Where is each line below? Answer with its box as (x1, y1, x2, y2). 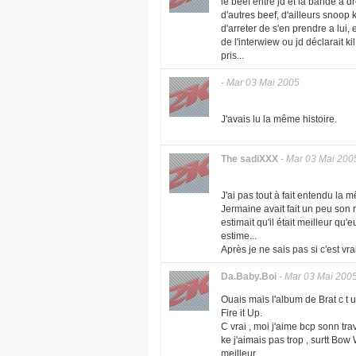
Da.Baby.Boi (221, 271, 277, 282)
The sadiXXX (221, 153, 278, 164)
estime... (221, 231, 257, 241)
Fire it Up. (221, 308, 262, 318)
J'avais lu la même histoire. (221, 114, 337, 124)
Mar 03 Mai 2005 (226, 77, 300, 88)
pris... (221, 51, 244, 60)
